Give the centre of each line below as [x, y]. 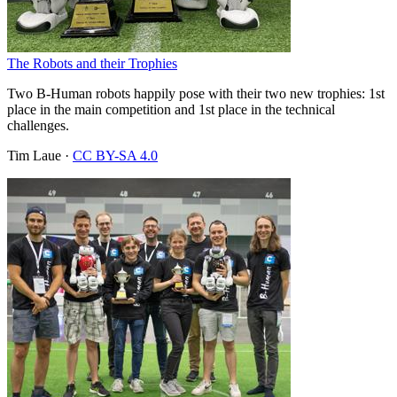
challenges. [38, 125]
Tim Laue [34, 155]
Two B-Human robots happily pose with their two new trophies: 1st [196, 93]
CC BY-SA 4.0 [115, 155]
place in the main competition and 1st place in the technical [171, 109]
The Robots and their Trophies [92, 63]
